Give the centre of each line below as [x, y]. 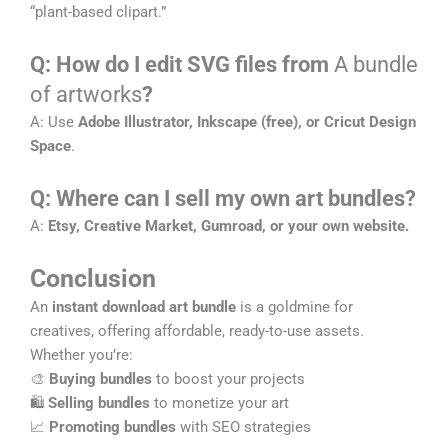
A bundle [376, 64]
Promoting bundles [112, 427]
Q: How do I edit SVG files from [182, 64]
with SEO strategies [243, 427]
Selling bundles [99, 403]
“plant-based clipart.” [98, 12]
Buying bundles [100, 379]
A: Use [54, 122]
